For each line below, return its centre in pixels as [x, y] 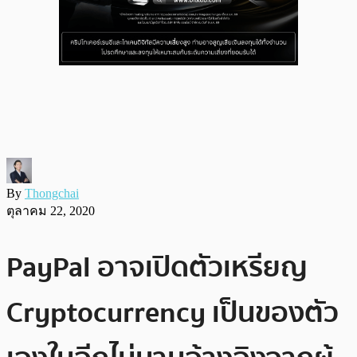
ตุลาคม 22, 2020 [51, 210]
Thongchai [52, 193]
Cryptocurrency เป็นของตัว [173, 312]
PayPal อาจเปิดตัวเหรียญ [157, 267]
